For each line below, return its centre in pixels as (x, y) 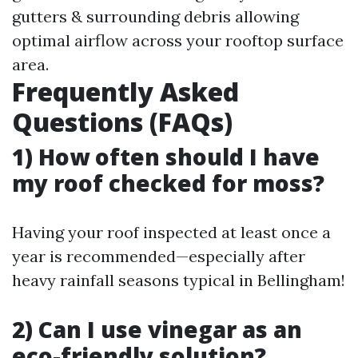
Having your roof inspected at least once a (171, 232)
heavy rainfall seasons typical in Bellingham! (179, 280)
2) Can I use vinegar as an (157, 329)
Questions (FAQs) (122, 122)
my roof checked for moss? (168, 183)
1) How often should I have (166, 157)
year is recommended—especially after (159, 256)
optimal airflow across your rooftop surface (178, 40)
